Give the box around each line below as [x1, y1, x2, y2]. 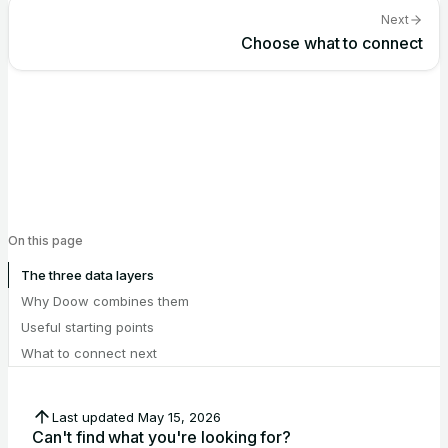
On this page [8, 233, 83, 248]
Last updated [52, 409, 138, 425]
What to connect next [21, 345, 157, 361]
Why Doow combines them [21, 293, 189, 309]
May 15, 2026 [137, 409, 221, 425]
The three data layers [21, 267, 154, 283]
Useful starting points [21, 319, 154, 335]
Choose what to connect [241, 33, 423, 53]
